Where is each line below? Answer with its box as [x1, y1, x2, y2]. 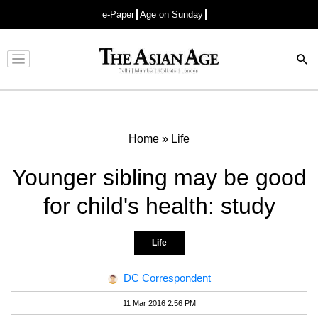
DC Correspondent [123, 271, 211, 284]
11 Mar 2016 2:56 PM [122, 298, 196, 307]
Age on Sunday [140, 9, 203, 20]
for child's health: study [43, 192, 275, 219]
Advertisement [128, 65, 183, 75]
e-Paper [102, 9, 134, 20]
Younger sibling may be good [11, 164, 307, 190]
